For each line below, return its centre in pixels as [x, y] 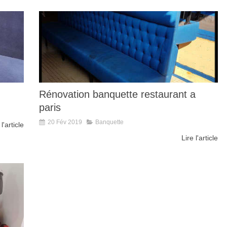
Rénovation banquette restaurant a [117, 94]
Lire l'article [200, 138]
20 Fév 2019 [65, 122]
